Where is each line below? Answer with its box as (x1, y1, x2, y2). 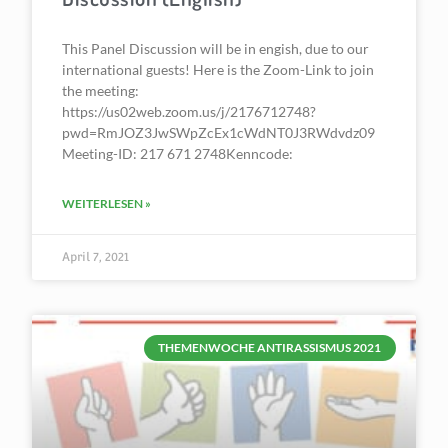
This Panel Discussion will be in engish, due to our (62, 40, 370, 57)
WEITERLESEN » (62, 196, 152, 211)
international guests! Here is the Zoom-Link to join (62, 61, 375, 78)
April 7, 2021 (62, 250, 130, 264)
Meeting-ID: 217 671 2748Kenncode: (62, 145, 294, 162)
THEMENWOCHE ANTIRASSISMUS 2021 (158, 340, 382, 356)
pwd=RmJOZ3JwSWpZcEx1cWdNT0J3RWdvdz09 (62, 124, 376, 141)
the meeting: (62, 82, 140, 99)
